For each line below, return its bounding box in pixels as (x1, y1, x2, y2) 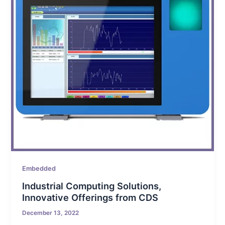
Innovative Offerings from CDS (22, 191, 159, 203)
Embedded (22, 165, 56, 173)
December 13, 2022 (22, 209, 79, 216)
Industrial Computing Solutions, (22, 180, 162, 191)
